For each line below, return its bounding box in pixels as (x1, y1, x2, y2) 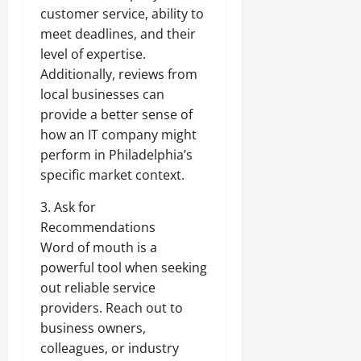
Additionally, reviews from (40, 64, 197, 83)
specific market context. (40, 165, 185, 184)
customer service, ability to (40, 4, 204, 23)
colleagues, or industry (40, 338, 179, 357)
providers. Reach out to (40, 298, 183, 317)
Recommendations (40, 218, 156, 236)
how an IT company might (40, 125, 197, 143)
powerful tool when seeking (40, 258, 207, 276)
